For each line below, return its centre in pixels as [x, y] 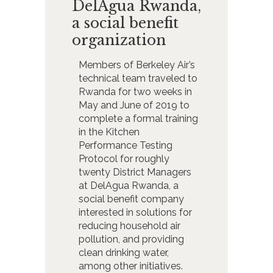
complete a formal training [138, 118]
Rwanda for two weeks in [135, 91]
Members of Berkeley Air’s [136, 65]
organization [119, 40]
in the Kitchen [109, 132]
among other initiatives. [130, 266]
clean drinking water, [123, 252]
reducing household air [129, 225]
